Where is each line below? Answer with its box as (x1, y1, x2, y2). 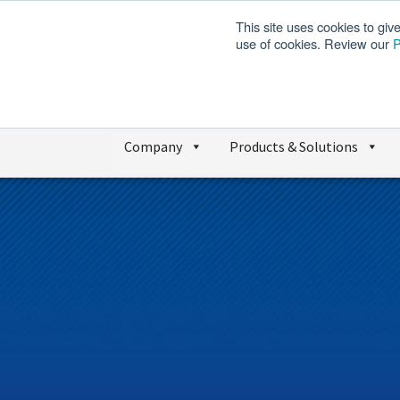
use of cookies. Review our (236, 34, 393, 53)
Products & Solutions (229, 137, 358, 155)
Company (124, 137, 182, 155)
